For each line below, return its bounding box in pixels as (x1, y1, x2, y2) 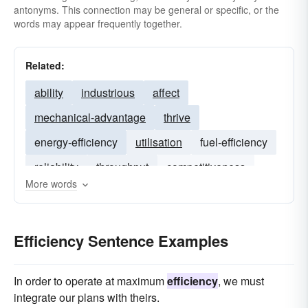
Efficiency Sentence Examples (14, 230, 228, 252)
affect (153, 85, 179, 100)
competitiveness (166, 159, 245, 175)
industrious (81, 85, 135, 100)
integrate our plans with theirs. (14, 289, 159, 305)
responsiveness (93, 184, 170, 199)
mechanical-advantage (34, 109, 146, 125)
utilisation (135, 134, 182, 150)
